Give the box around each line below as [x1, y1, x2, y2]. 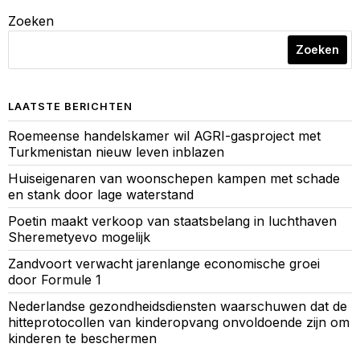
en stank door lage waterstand [8, 186, 194, 203]
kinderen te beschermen [8, 330, 157, 347]
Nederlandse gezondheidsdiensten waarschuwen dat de [8, 298, 347, 315]
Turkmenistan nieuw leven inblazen [8, 144, 224, 161]
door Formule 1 [8, 272, 101, 288]
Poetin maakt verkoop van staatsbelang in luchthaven [8, 213, 337, 230]
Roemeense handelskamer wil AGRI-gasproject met [8, 128, 321, 145]
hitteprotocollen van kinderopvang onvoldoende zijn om [8, 314, 350, 331]
